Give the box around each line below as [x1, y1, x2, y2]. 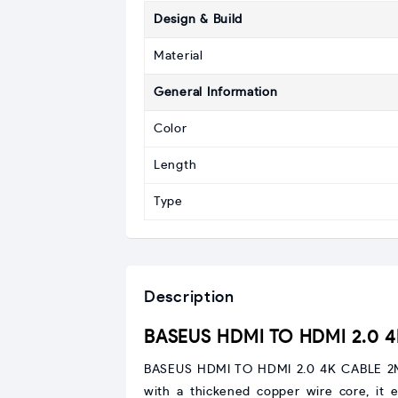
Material [154, 49, 203, 62]
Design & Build [154, 12, 243, 26]
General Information [154, 85, 278, 99]
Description [144, 289, 235, 306]
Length [154, 158, 197, 171]
